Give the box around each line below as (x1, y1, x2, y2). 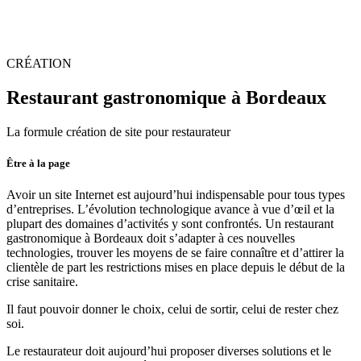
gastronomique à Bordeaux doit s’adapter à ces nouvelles (6, 231, 295, 246)
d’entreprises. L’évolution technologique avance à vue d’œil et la (6, 202, 334, 217)
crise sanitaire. (6, 275, 78, 289)
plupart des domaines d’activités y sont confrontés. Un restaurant (6, 217, 334, 231)
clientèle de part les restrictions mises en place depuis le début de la (6, 260, 345, 275)
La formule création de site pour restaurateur (6, 124, 230, 139)
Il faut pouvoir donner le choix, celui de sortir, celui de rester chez (6, 302, 338, 317)
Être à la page (6, 157, 70, 170)
